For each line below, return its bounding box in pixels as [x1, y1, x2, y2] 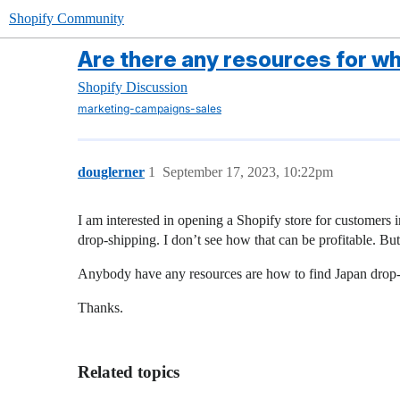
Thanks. [78, 300, 123, 315]
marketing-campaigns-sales [78, 101, 221, 115]
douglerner [78, 164, 145, 179]
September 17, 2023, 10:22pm [162, 164, 333, 179]
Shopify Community [9, 11, 124, 26]
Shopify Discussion [78, 79, 187, 95]
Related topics [78, 362, 179, 381]
